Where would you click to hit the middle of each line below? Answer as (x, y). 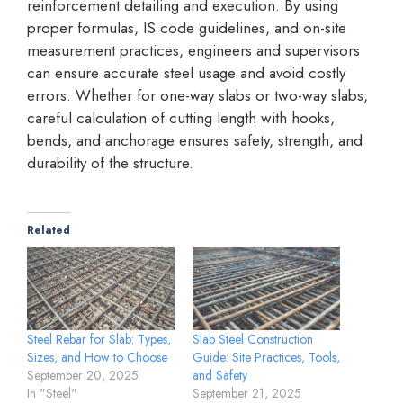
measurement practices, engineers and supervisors (193, 50)
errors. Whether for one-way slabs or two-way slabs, (197, 95)
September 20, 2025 (83, 376)
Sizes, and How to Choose (97, 358)
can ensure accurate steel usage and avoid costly (186, 72)
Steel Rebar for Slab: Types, (99, 340)
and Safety (220, 376)
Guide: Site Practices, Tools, (266, 358)
